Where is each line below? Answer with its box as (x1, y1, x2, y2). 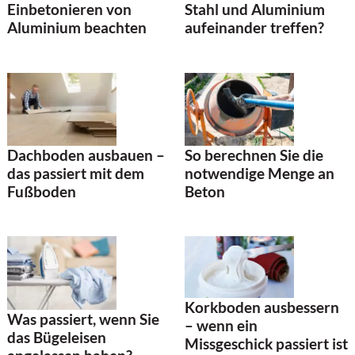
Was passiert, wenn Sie (7, 309, 159, 328)
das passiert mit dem (7, 163, 144, 182)
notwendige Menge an (185, 163, 334, 182)
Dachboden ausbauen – (7, 145, 165, 164)
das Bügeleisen (7, 327, 106, 346)
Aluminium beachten (7, 18, 147, 37)
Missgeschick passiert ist (185, 334, 348, 353)
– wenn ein (185, 316, 258, 335)
